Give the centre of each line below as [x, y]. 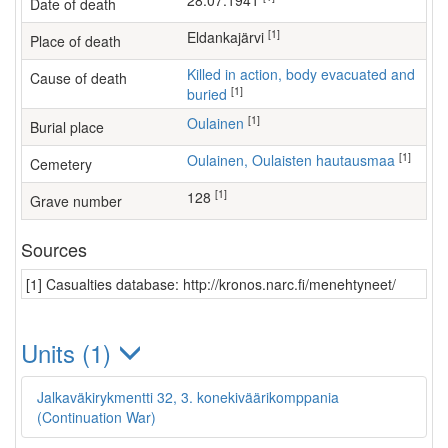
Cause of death [78, 78]
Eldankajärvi [232, 37]
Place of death [75, 41]
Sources [54, 249]
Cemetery [61, 164]
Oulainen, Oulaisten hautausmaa [296, 160]
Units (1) [69, 352]
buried [207, 94]
